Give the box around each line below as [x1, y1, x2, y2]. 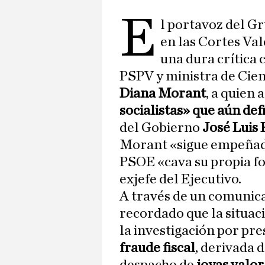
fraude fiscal [119, 241, 195, 256]
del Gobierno [119, 121, 200, 135]
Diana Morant [119, 86, 206, 101]
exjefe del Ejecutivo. [119, 172, 241, 187]
